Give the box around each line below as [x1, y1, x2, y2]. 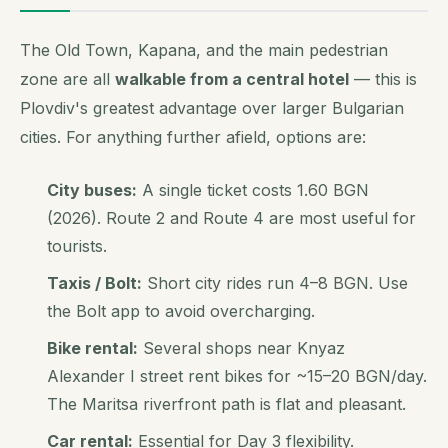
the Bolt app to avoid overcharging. [47, 301, 316, 322]
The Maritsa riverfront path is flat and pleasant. [47, 393, 407, 414]
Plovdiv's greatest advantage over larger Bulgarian [20, 98, 404, 119]
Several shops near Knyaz [138, 337, 346, 358]
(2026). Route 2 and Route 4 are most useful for [47, 208, 417, 229]
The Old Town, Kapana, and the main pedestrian [20, 40, 388, 61]
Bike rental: [47, 337, 139, 358]
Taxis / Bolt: [47, 273, 143, 294]
